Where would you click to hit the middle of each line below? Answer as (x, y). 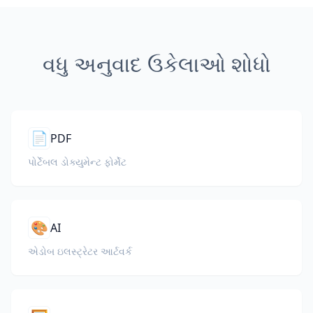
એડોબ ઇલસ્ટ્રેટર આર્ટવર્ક (80, 251)
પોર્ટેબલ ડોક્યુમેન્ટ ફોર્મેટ (77, 162)
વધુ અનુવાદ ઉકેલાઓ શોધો (156, 64)
